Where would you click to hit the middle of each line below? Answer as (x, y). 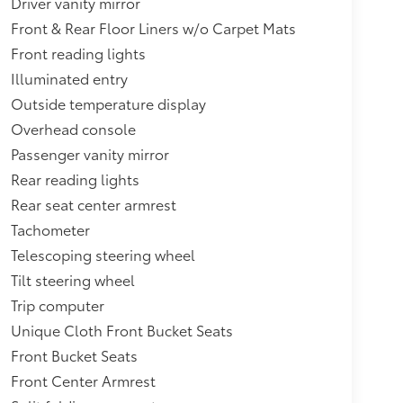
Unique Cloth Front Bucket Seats (121, 329)
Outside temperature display (108, 103)
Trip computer (57, 304)
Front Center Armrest (83, 380)
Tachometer (50, 228)
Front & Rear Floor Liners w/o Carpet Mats (153, 27)
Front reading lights (78, 52)
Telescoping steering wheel (103, 254)
